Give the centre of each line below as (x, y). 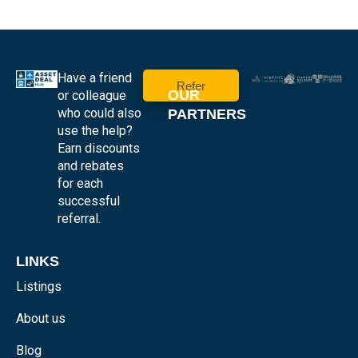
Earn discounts (99, 149)
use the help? (95, 131)
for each (81, 184)
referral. (80, 219)
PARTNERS (207, 115)
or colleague (92, 96)
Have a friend (95, 78)
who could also (100, 113)
